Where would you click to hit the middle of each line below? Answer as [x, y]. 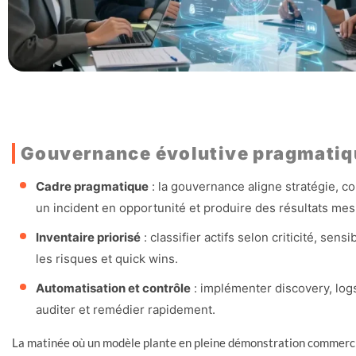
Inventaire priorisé [88, 237]
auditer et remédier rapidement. [126, 309]
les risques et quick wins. [107, 258]
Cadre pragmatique [92, 186]
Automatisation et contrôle [113, 288]
